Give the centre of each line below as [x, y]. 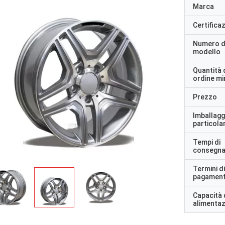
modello [207, 52]
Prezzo [205, 97]
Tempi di [207, 142]
